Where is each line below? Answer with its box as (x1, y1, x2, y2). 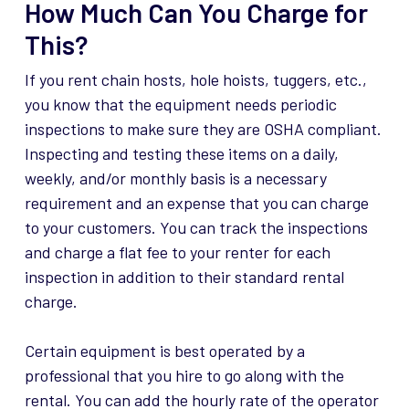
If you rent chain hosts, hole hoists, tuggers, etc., (24, 69, 367, 90)
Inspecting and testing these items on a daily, (24, 143, 339, 164)
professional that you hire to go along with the (24, 365, 344, 386)
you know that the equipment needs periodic (24, 94, 337, 115)
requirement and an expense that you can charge (24, 193, 369, 214)
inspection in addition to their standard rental (24, 267, 344, 288)
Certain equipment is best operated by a (24, 341, 305, 362)
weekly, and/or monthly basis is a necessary (24, 168, 327, 189)
